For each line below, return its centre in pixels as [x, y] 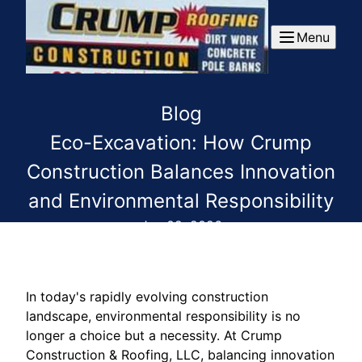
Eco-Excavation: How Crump [181, 143]
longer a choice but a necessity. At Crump [154, 335]
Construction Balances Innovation [181, 172]
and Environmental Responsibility [181, 201]
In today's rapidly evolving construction [147, 297]
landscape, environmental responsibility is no [163, 316]
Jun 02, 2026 [181, 225]
